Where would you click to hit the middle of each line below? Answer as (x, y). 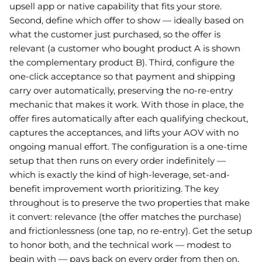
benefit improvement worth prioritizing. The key (114, 188)
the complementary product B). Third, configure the (122, 62)
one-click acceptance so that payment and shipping (122, 76)
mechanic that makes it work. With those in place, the (127, 104)
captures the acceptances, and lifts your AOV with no (124, 132)
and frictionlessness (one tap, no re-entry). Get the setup (131, 230)
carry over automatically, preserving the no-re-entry (121, 90)
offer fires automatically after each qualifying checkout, (129, 118)
